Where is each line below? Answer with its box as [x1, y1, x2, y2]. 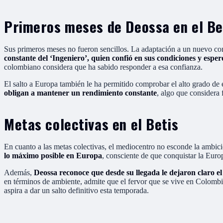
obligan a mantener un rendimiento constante [4, 88, 157, 97]
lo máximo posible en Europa [4, 151, 102, 160]
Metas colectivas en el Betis [4, 113, 179, 134]
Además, [4, 168, 34, 177]
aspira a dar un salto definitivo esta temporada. [4, 186, 149, 195]
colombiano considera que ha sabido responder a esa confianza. [4, 62, 203, 71]
